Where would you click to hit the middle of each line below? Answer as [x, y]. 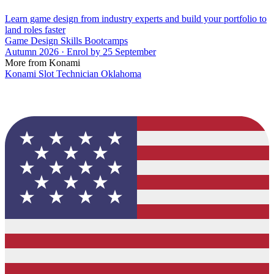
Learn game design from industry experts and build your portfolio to [136, 18]
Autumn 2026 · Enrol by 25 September [80, 51]
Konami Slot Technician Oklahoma [73, 73]
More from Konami [43, 62]
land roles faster [35, 29]
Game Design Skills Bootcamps [66, 40]
